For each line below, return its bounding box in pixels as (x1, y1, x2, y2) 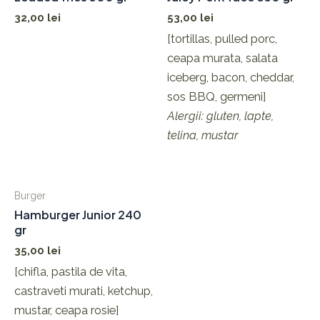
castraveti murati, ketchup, (14, 284, 153, 298)
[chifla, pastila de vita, (14, 264, 127, 279)
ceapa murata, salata (167, 51, 278, 65)
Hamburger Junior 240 (14, 207, 141, 223)
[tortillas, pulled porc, (167, 31, 277, 46)
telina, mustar (167, 128, 239, 142)
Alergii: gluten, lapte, (167, 109, 274, 123)
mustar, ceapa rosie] (14, 303, 119, 317)
